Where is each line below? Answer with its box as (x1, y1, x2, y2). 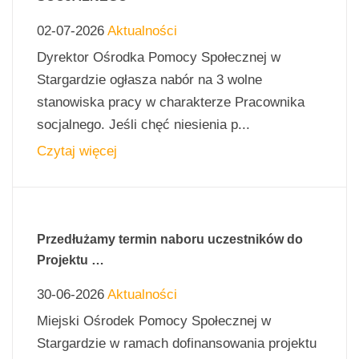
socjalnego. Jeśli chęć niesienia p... (37, 116, 250, 132)
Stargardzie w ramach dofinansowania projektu (37, 335, 317, 351)
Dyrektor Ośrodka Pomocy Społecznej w (37, 49, 280, 65)
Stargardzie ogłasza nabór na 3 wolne (37, 71, 262, 87)
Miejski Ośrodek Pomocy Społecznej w (37, 313, 271, 329)
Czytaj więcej (37, 143, 117, 159)
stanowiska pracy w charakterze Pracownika (37, 94, 305, 110)
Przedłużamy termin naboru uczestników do (37, 232, 303, 246)
